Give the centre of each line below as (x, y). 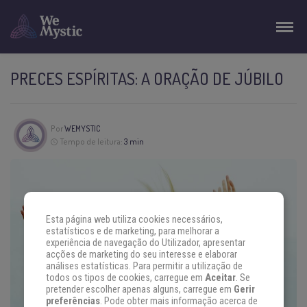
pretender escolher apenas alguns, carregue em (139, 290)
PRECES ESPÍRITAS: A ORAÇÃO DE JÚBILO (147, 78)
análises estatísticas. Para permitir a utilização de (144, 267)
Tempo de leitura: (91, 142)
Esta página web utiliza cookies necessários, (134, 220)
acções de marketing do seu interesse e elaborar (141, 255)
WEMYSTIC (82, 129)
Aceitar (220, 278)
